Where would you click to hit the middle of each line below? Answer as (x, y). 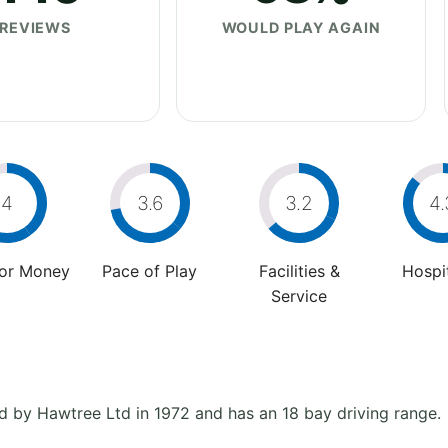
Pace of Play (149, 270)
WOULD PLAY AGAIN (301, 27)
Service (299, 295)
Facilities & (299, 270)
